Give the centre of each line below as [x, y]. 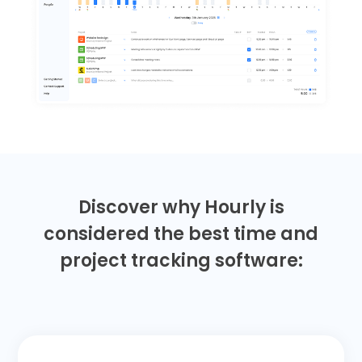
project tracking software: [181, 260]
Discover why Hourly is [181, 207]
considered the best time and [181, 234]
